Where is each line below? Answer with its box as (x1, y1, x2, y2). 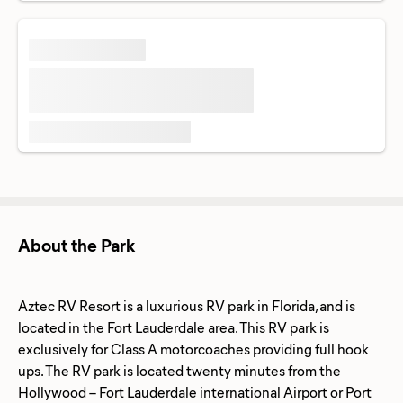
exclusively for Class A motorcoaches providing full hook (18, 338, 369, 358)
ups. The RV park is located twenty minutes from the (18, 360, 341, 380)
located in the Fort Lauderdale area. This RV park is (18, 317, 329, 336)
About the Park (18, 231, 135, 256)
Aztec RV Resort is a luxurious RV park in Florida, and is (18, 295, 355, 315)
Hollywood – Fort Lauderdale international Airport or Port (18, 381, 372, 401)
